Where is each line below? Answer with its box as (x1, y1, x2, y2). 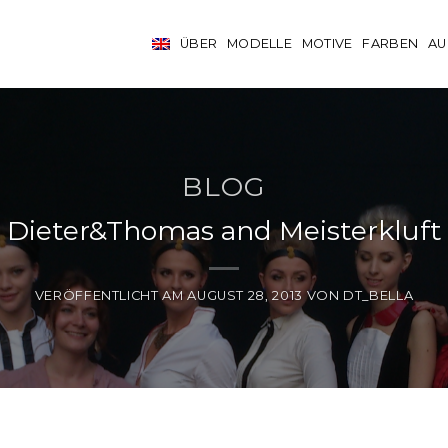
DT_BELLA (343, 288, 414, 304)
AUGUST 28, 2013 (187, 288, 303, 304)
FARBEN (362, 36, 419, 51)
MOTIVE (301, 36, 353, 51)
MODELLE (227, 36, 292, 51)
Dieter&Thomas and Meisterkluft (6, 214, 442, 248)
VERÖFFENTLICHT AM (34, 288, 188, 304)
